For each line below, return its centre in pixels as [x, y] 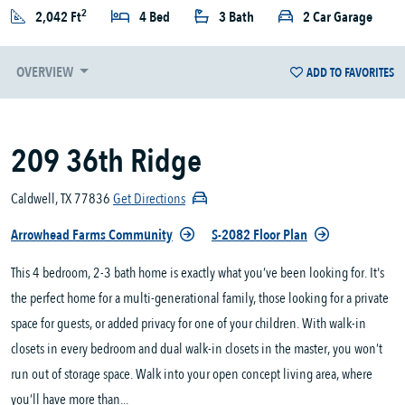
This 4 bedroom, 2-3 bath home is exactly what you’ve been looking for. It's [198, 273]
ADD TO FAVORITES [350, 72]
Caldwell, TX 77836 [61, 199]
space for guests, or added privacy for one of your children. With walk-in [188, 324]
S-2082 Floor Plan [259, 235]
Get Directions [149, 199]
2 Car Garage [338, 18]
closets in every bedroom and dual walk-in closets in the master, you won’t [197, 349]
